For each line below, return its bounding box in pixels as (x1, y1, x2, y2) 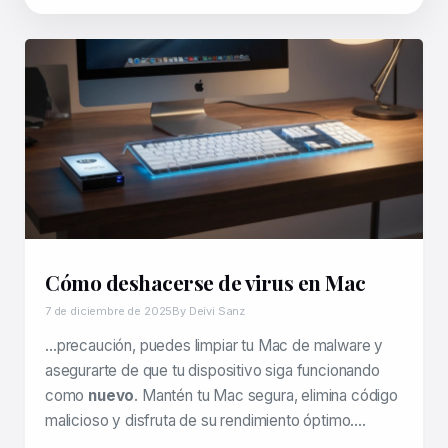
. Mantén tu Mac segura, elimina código (134, 386, 398, 405)
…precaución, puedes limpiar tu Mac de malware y (45, 336, 384, 355)
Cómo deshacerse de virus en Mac (45, 268, 366, 296)
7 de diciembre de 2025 (45, 304, 173, 318)
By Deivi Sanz (172, 304, 246, 318)
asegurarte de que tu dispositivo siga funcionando (45, 361, 380, 380)
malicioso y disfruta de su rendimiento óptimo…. (45, 411, 367, 430)
